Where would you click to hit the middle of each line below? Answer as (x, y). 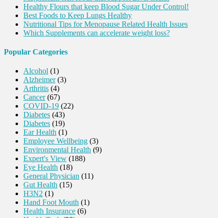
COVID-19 (41, 106)
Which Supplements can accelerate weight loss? (97, 33)
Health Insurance (49, 211)
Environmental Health (57, 150)
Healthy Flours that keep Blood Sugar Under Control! (106, 6)
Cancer (34, 97)
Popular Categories (36, 52)
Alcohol (36, 71)
